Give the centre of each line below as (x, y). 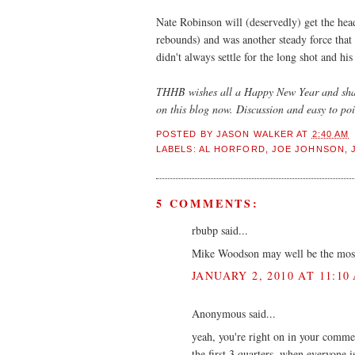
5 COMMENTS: (208, 204)
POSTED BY (186, 134)
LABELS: (177, 149)
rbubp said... (220, 231)
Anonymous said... (234, 314)
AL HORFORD (232, 149)
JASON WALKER (255, 134)
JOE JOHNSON (308, 149)
